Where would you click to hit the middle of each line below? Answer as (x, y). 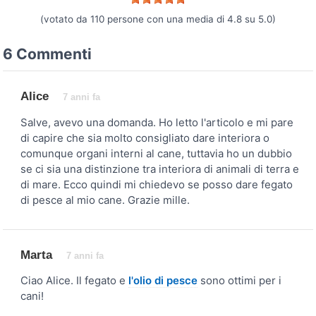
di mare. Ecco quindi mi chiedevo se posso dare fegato (157, 184)
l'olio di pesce (163, 281)
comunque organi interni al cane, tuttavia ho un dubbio (156, 153)
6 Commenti (47, 54)
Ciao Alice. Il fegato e (74, 281)
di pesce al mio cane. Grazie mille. (105, 200)
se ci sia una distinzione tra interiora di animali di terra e (160, 169)
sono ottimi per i (239, 281)
